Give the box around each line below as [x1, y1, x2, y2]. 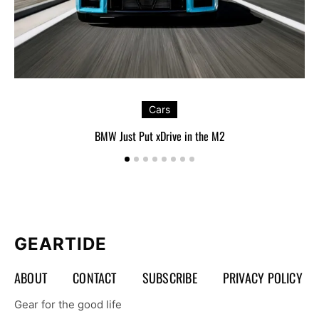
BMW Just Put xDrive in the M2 [94, 127, 225, 145]
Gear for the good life [14, 297, 122, 311]
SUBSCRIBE [142, 268, 197, 287]
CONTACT [73, 268, 117, 287]
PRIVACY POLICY [222, 268, 303, 287]
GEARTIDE [14, 233, 107, 254]
